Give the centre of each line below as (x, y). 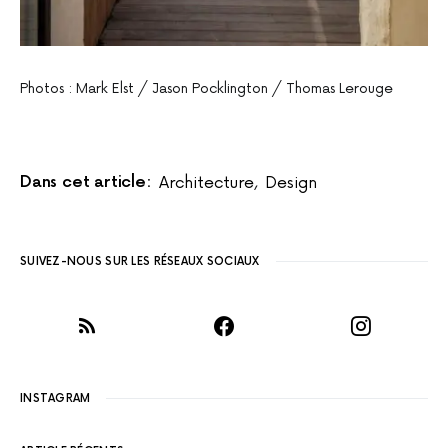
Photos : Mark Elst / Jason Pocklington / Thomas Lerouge (206, 88)
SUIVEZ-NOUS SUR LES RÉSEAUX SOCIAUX (140, 261)
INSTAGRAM (55, 398)
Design (290, 182)
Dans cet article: (85, 182)
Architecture (206, 182)
